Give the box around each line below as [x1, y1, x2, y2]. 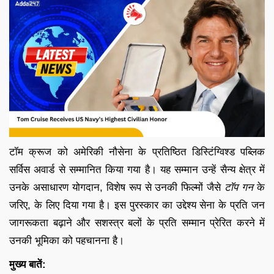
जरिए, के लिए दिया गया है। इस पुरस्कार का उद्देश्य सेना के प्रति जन [9, 199, 265, 211]
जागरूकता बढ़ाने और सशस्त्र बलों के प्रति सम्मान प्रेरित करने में [9, 217, 265, 229]
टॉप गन [224, 181, 254, 193]
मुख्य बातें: [9, 258, 46, 270]
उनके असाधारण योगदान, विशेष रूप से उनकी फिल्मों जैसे [9, 181, 225, 193]
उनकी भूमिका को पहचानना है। [9, 234, 124, 246]
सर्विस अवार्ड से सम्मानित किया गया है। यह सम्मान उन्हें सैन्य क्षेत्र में [9, 163, 265, 176]
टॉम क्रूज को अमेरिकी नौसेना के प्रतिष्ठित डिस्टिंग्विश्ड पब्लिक [9, 146, 265, 158]
